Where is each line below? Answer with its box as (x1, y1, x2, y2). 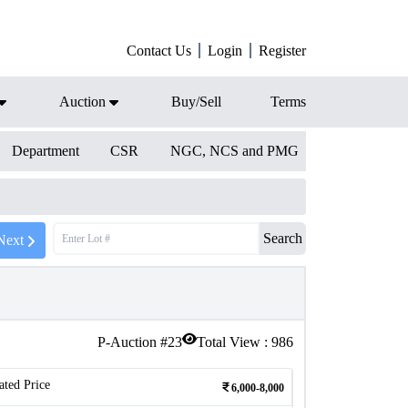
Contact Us (127, 43, 191, 58)
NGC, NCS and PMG (169, 143, 299, 158)
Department (11, 143, 79, 158)
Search (263, 230, 302, 246)
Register (259, 43, 306, 58)
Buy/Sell (171, 94, 221, 109)
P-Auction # (97, 334, 168, 350)
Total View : (197, 334, 271, 350)
